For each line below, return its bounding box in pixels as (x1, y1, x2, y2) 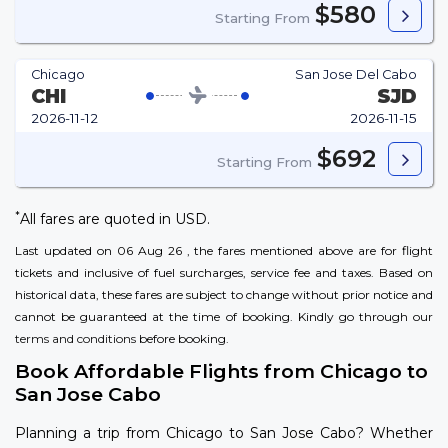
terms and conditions (15, 331, 136, 347)
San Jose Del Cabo (295, 67, 417, 83)
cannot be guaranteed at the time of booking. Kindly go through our (15, 309, 433, 325)
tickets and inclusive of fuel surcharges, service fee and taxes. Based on (15, 265, 433, 281)
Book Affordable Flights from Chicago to (15, 359, 428, 384)
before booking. (136, 331, 229, 347)
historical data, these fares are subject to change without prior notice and (15, 287, 433, 303)
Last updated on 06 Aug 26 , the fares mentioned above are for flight (15, 243, 433, 259)
